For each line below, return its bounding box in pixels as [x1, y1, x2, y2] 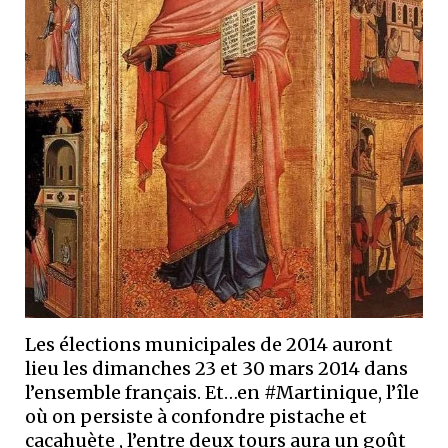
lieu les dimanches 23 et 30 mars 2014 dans [25, 356, 408, 380]
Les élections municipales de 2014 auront [25, 332, 393, 356]
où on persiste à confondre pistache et [25, 404, 367, 428]
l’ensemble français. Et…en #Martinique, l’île [25, 380, 419, 404]
